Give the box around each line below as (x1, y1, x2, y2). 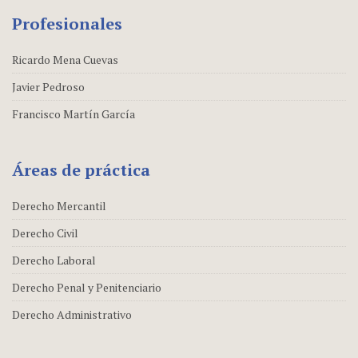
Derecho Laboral (12, 252, 96, 268)
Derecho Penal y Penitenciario (12, 279, 161, 295)
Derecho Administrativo (12, 306, 132, 322)
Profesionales (12, 12, 122, 34)
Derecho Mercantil (12, 197, 106, 213)
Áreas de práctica (12, 158, 150, 181)
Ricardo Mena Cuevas (12, 51, 118, 67)
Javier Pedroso (12, 78, 85, 94)
